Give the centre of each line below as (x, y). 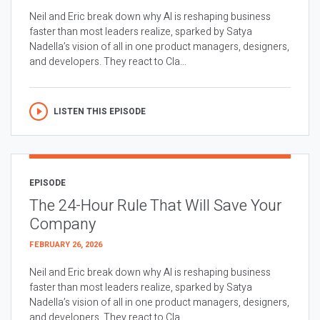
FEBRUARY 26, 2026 (66, 244)
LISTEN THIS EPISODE (100, 111)
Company (62, 224)
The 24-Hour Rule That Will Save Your (155, 205)
